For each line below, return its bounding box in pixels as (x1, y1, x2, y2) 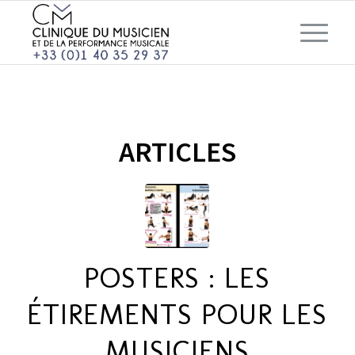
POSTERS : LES (84, 261, 271, 295)
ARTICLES (118, 134, 236, 170)
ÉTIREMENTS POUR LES (27, 297, 328, 331)
